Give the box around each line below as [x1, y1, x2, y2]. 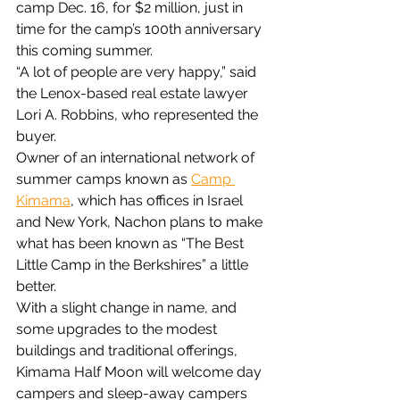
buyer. [16, 128, 56, 145]
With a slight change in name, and [16, 299, 240, 316]
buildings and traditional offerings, [16, 342, 241, 359]
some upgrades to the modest [16, 321, 221, 337]
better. [16, 278, 56, 295]
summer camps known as [16, 171, 191, 187]
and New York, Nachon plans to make [16, 213, 266, 230]
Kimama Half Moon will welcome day [16, 363, 265, 380]
